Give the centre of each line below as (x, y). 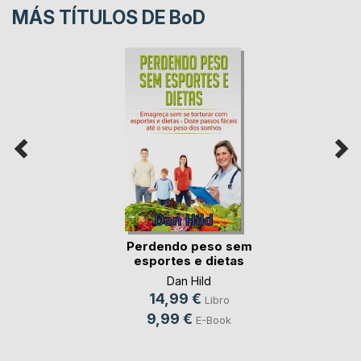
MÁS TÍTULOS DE (91, 18)
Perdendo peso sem (189, 247)
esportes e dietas (189, 261)
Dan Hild (189, 280)
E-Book (214, 320)
